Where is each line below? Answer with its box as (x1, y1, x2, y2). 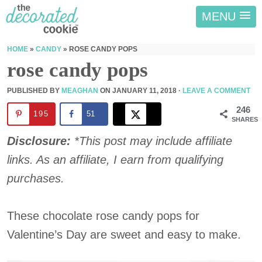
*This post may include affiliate (74, 135, 232, 147)
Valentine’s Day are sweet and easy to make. (7, 228, 241, 241)
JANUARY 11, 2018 (112, 87, 177, 95)
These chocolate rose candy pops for (7, 209, 199, 222)
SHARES (232, 116, 258, 123)
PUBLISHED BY (7, 87, 61, 95)
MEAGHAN (61, 87, 98, 95)
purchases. (7, 172, 64, 185)
